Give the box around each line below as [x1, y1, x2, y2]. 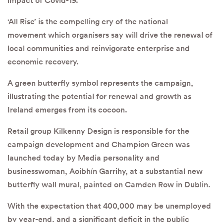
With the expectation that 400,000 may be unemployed [7, 200, 211, 211]
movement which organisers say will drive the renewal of [7, 29, 213, 40]
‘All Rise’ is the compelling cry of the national [7, 16, 168, 27]
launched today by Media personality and [7, 152, 160, 163]
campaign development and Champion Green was [7, 139, 190, 150]
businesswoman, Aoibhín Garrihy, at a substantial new [7, 166, 203, 176]
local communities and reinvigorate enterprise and [7, 43, 190, 54]
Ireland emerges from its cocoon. [7, 104, 127, 115]
